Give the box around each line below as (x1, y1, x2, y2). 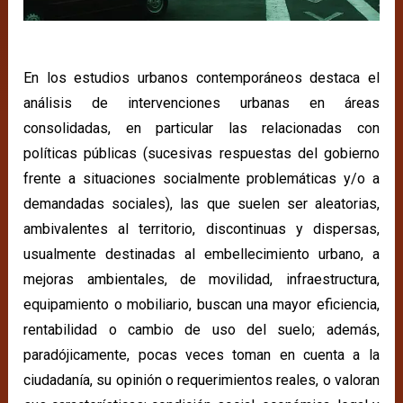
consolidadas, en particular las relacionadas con (23, 120, 380, 138)
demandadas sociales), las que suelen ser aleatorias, (23, 195, 380, 213)
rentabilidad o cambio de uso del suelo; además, (23, 321, 380, 339)
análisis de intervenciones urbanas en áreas (23, 94, 380, 112)
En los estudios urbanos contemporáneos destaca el (23, 69, 380, 87)
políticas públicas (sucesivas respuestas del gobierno (23, 145, 380, 163)
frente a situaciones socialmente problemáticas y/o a (23, 170, 380, 188)
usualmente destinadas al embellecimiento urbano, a (23, 246, 380, 264)
